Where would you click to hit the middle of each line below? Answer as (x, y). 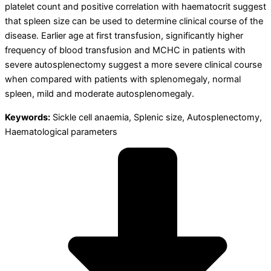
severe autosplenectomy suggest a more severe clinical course (133, 65)
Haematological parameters (61, 132)
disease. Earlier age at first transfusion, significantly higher (124, 36)
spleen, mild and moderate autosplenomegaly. (100, 94)
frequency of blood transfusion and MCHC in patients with (125, 51)
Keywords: (28, 117)
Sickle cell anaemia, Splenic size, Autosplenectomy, (156, 117)
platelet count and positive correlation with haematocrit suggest (135, 7)
